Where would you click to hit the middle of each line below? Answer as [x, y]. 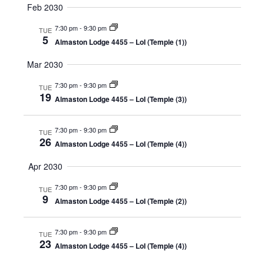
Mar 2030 [45, 64]
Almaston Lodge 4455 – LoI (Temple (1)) [121, 42]
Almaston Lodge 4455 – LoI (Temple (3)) [121, 99]
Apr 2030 [45, 166]
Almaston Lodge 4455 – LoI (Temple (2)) [121, 201]
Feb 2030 [45, 7]
